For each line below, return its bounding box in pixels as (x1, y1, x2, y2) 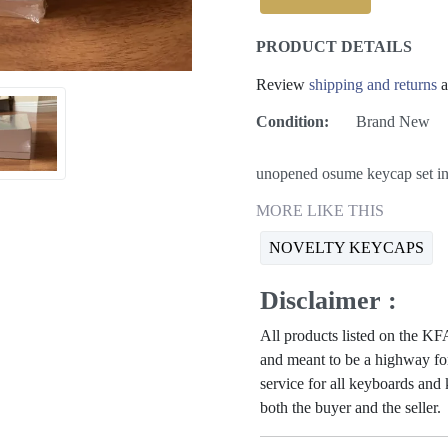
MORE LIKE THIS (256, 202, 384, 219)
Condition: (256, 113, 329, 131)
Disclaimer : (260, 286, 397, 315)
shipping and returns (309, 76, 437, 93)
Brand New (356, 113, 430, 131)
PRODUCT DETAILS (256, 38, 412, 56)
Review (256, 76, 309, 93)
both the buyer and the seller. (260, 399, 441, 416)
